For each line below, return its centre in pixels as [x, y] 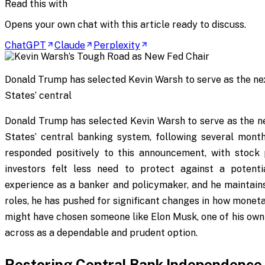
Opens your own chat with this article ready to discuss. [125, 24]
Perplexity [117, 45]
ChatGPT [25, 45]
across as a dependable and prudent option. [101, 232]
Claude [70, 45]
